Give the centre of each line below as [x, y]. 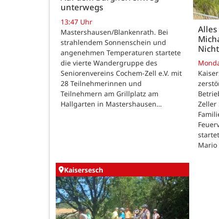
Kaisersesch [84, 170]
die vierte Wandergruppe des [109, 63]
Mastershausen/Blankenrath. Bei [114, 32]
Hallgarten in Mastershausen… [111, 104]
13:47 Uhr [77, 22]
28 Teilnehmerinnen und [101, 83]
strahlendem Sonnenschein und [113, 42]
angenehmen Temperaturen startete [121, 52]
